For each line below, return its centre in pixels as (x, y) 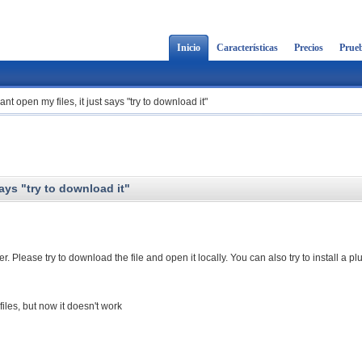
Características (247, 48)
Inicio (189, 48)
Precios (309, 48)
